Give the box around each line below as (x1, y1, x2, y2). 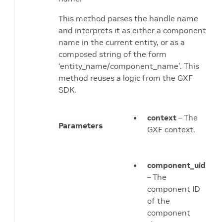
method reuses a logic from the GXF (58, 73, 193, 83)
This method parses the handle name (58, 13, 198, 23)
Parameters (58, 120, 103, 130)
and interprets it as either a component (58, 25, 206, 35)
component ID (147, 184, 200, 194)
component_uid (147, 160, 206, 170)
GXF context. (147, 124, 195, 134)
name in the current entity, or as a (58, 37, 185, 47)
